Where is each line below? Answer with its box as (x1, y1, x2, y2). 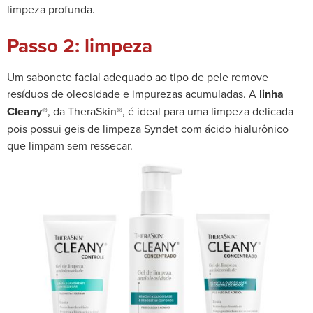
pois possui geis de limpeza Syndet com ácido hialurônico (7, 120, 289, 136)
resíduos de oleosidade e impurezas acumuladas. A (7, 85, 259, 101)
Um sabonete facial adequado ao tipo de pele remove (7, 68, 268, 85)
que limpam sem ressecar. (7, 137, 133, 153)
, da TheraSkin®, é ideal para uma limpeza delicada (48, 103, 293, 119)
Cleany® (7, 103, 48, 119)
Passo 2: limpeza (7, 31, 152, 59)
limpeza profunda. (7, 1, 95, 17)
